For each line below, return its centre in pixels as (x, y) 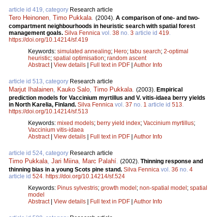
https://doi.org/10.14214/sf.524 (85, 177)
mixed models (76, 123)
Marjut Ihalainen (31, 90)
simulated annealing (84, 52)
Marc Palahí (99, 161)
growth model (119, 188)
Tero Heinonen (29, 18)
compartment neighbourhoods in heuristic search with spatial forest (102, 26)
